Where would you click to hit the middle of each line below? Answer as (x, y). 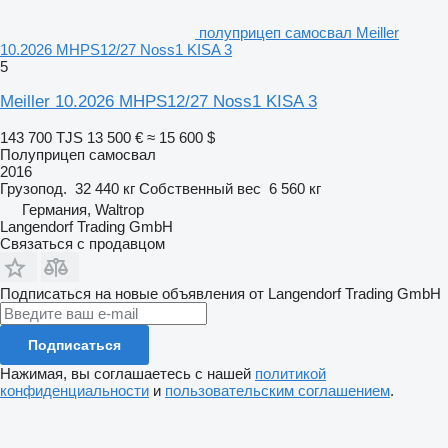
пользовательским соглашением (277, 390)
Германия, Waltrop (83, 209)
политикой (290, 373)
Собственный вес (200, 188)
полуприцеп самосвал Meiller (299, 32)
